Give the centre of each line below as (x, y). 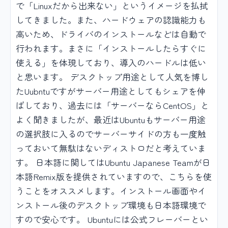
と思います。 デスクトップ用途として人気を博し (112, 77)
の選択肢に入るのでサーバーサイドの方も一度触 (111, 134)
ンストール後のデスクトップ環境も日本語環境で (111, 205)
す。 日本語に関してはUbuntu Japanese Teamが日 (113, 162)
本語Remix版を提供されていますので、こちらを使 (114, 177)
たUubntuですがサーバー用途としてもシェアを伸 (111, 91)
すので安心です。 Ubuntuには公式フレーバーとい (112, 219)
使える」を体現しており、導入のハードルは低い (111, 63)
